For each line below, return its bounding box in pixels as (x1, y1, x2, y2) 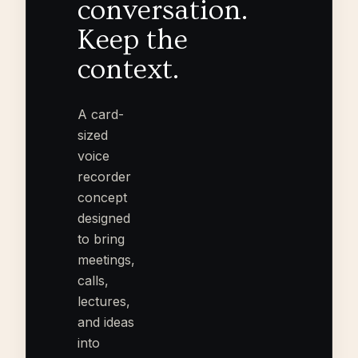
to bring (78, 231, 125, 248)
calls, (78, 272, 109, 289)
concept (78, 189, 127, 206)
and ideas (78, 314, 134, 331)
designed (78, 210, 130, 227)
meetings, (78, 252, 135, 268)
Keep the (78, 24, 188, 57)
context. (78, 54, 179, 86)
